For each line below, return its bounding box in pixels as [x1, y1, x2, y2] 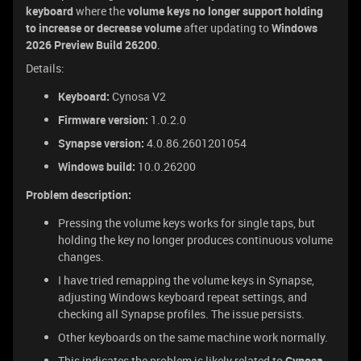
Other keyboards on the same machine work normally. [58, 330, 328, 345]
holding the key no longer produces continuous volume [58, 232, 333, 247]
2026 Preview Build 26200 [26, 37, 157, 52]
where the [73, 3, 127, 19]
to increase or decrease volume [26, 20, 181, 35]
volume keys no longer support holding [127, 3, 323, 19]
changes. [58, 249, 104, 264]
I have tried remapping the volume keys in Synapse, [58, 272, 314, 288]
